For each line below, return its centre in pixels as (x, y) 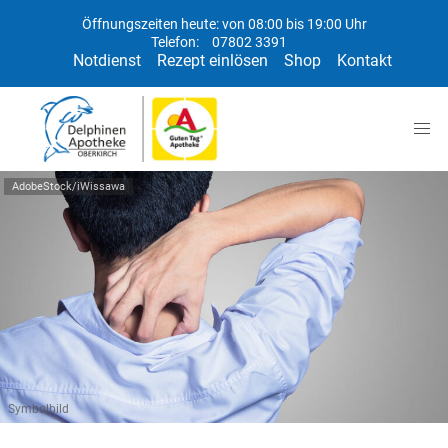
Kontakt (364, 60)
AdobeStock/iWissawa (68, 186)
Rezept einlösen (212, 60)
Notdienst (106, 60)
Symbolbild (38, 409)
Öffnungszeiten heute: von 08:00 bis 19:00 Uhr (224, 24)
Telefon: (176, 42)
